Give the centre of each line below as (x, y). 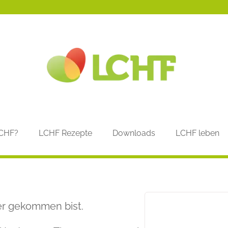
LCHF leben (197, 133)
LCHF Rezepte (65, 133)
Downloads (134, 133)
